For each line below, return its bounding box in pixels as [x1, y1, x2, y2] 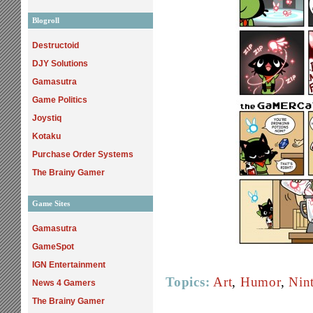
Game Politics [32, 95, 87, 105]
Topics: [166, 275, 210, 289]
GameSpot [32, 242, 74, 252]
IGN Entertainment [32, 260, 105, 270]
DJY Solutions [32, 59, 88, 68]
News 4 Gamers [32, 278, 96, 288]
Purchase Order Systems [32, 150, 133, 159]
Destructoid [32, 41, 79, 50]
